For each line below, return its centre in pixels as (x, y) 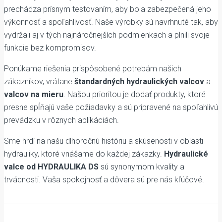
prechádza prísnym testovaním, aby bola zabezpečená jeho (108, 9)
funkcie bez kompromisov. (50, 48)
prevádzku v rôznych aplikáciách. (61, 120)
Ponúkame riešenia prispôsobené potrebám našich (93, 68)
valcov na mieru (34, 94)
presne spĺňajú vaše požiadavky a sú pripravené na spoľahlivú (111, 107)
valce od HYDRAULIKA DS (51, 166)
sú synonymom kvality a (141, 166)
